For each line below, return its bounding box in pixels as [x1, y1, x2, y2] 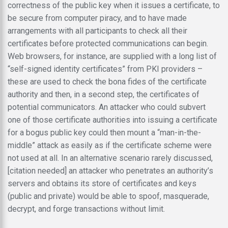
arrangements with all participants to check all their [8, 25, 187, 36]
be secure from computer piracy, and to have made [8, 13, 187, 23]
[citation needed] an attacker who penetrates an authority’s [8, 165, 213, 176]
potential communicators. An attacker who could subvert [8, 102, 206, 112]
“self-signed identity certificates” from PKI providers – [8, 64, 203, 74]
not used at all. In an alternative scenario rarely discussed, [8, 153, 213, 163]
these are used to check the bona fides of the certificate [8, 76, 207, 87]
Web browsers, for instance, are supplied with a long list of [8, 51, 217, 61]
